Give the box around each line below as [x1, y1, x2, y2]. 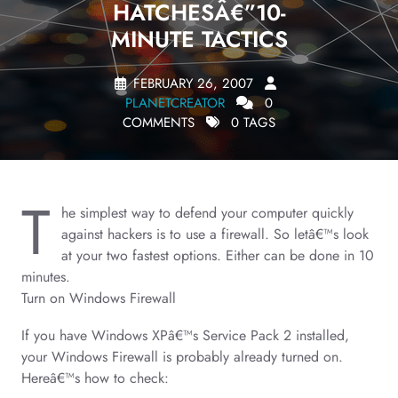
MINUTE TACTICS [110, 23, 288, 55]
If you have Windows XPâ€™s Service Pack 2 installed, [21, 325, 349, 346]
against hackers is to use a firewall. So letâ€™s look [61, 224, 369, 244]
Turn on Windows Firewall [21, 288, 176, 308]
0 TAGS [227, 113, 275, 132]
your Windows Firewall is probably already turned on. [21, 346, 343, 367]
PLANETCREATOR [125, 93, 225, 113]
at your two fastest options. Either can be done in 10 [61, 245, 374, 266]
